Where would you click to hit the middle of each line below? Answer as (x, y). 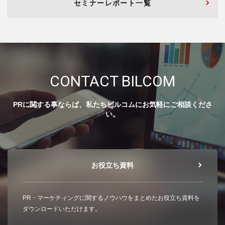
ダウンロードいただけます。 (62, 209)
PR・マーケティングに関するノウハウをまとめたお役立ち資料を (111, 198)
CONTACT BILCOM (113, 81)
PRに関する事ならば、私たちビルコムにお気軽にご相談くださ (113, 104)
